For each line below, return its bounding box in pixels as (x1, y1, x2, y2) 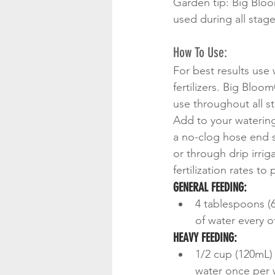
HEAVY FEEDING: (173, 230, 237, 245)
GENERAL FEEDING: (173, 180, 247, 195)
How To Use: (173, 44, 227, 61)
